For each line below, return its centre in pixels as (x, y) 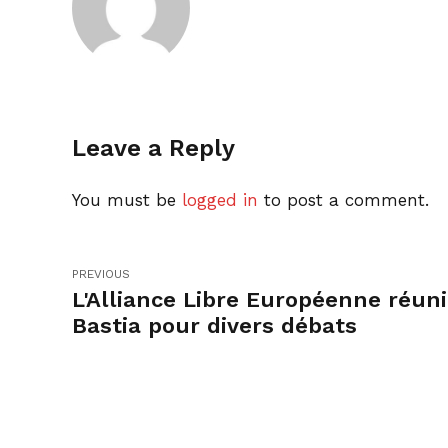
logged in (220, 199)
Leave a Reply (153, 148)
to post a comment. (343, 199)
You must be (127, 199)
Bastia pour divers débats (214, 325)
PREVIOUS (101, 274)
